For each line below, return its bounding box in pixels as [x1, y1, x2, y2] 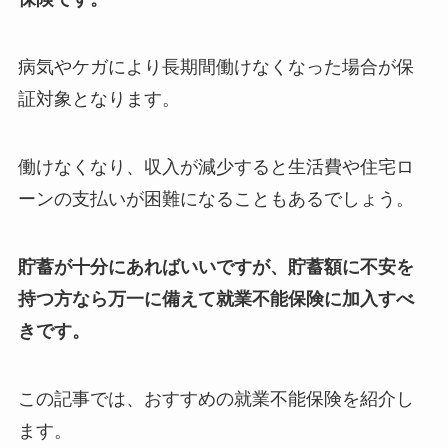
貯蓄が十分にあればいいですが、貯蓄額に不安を [17, 255, 414, 277]
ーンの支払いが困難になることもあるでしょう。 [17, 187, 414, 209]
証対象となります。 [17, 88, 180, 110]
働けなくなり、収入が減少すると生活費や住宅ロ [17, 155, 414, 177]
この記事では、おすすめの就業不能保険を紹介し [17, 387, 414, 409]
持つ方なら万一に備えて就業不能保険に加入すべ [17, 287, 414, 309]
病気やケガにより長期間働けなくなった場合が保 [17, 56, 414, 78]
